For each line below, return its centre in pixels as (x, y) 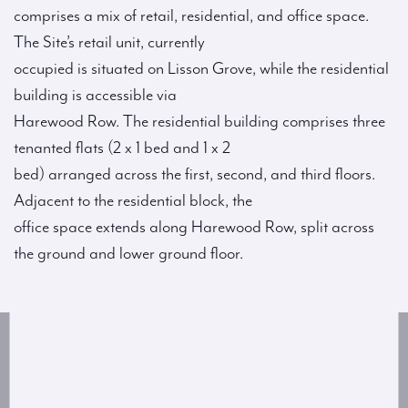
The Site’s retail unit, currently (109, 43)
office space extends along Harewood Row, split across (194, 228)
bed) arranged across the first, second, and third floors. (194, 175)
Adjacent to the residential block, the (133, 201)
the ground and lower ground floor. (128, 254)
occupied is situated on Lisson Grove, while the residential (201, 69)
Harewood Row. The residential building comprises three (199, 122)
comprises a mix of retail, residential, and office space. (191, 16)
